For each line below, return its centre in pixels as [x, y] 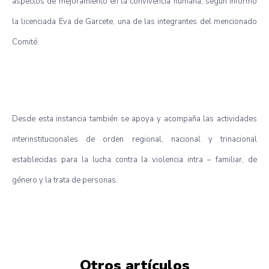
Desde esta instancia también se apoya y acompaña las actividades [134, 119]
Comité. [26, 42]
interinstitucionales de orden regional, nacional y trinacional [134, 139]
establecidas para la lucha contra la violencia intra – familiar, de [134, 159]
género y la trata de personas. [65, 180]
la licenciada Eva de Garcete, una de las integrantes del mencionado [134, 21]
